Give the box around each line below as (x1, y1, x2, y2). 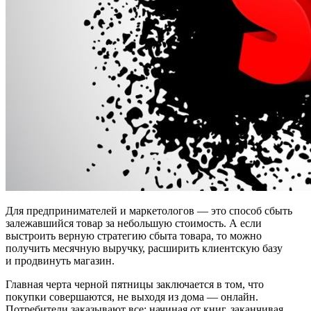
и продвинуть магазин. (6, 254, 115, 267)
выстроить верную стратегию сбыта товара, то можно (6, 229, 262, 242)
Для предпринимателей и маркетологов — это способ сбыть (6, 204, 292, 217)
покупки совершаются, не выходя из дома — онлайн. (6, 290, 258, 303)
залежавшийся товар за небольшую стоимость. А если (6, 217, 262, 229)
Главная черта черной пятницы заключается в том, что (6, 278, 264, 290)
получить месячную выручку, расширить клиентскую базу (6, 242, 283, 254)
